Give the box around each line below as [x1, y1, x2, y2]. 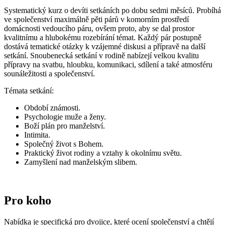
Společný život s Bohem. [24, 139, 103, 148]
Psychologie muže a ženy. [24, 112, 106, 121]
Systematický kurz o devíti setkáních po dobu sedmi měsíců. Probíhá [4, 6, 221, 15]
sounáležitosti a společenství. [4, 69, 95, 78]
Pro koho [4, 193, 51, 207]
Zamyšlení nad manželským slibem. [24, 157, 137, 166]
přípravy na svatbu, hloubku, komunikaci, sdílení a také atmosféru [4, 60, 212, 69]
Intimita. [24, 130, 50, 139]
